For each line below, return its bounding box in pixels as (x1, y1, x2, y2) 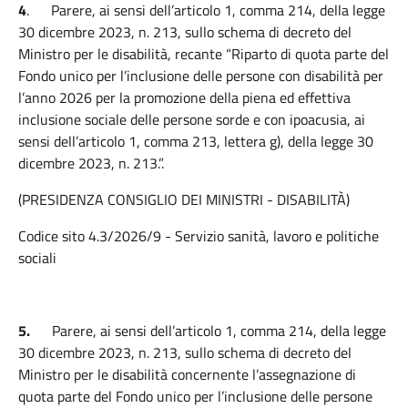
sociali (18, 247, 56, 269)
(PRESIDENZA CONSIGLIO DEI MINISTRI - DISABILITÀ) (18, 189, 350, 210)
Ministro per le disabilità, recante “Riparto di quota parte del (18, 43, 389, 65)
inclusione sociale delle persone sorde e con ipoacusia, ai (18, 108, 365, 130)
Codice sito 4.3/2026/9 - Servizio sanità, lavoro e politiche (18, 225, 379, 247)
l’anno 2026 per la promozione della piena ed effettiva (18, 87, 351, 108)
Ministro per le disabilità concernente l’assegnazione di (18, 363, 356, 385)
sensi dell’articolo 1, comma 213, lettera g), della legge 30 (18, 130, 373, 152)
